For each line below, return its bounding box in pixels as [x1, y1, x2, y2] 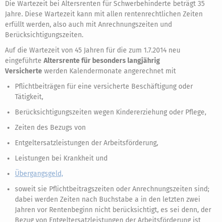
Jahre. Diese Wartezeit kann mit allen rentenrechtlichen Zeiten [5, 10, 203, 18]
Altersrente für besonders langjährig [44, 56, 160, 65]
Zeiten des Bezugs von [15, 123, 86, 132]
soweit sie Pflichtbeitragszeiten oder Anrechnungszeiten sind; [15, 185, 209, 193]
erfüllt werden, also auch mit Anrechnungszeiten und [5, 20, 172, 29]
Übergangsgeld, [15, 169, 63, 178]
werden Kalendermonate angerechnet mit [42, 67, 176, 75]
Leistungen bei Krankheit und [15, 154, 108, 163]
